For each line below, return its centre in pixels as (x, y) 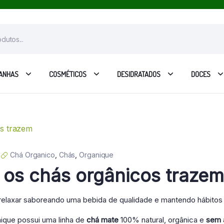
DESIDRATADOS (139, 74)
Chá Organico (32, 154)
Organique (96, 154)
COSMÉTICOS (68, 74)
